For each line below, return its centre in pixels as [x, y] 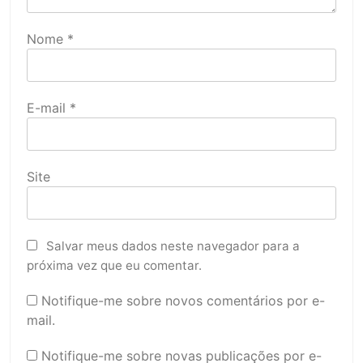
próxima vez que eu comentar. [114, 265]
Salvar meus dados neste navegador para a [173, 246]
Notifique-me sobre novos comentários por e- [183, 300]
